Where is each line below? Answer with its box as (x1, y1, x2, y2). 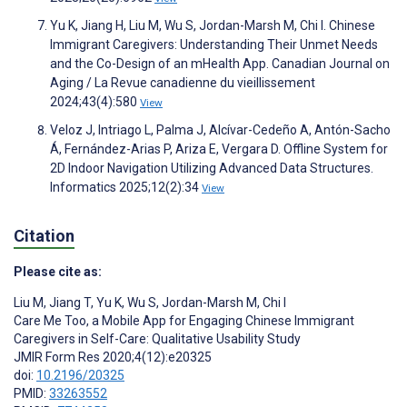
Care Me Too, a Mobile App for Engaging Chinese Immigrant (14, 313, 354, 329)
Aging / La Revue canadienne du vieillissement (50, 74, 315, 90)
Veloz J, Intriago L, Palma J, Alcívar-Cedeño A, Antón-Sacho (50, 122, 391, 137)
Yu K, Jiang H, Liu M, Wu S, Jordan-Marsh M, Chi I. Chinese (50, 17, 375, 33)
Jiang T (46, 295, 91, 311)
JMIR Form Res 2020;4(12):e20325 (14, 350, 212, 365)
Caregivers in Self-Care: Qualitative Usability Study (14, 332, 301, 347)
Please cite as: (14, 264, 102, 280)
